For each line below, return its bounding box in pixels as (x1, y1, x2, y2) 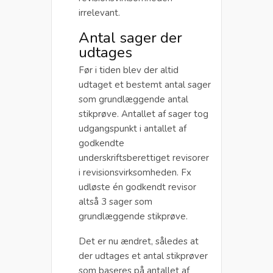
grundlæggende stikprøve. (79, 210, 188, 222)
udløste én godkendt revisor (79, 180, 196, 193)
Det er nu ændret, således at (79, 235, 199, 247)
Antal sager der (79, 27, 182, 48)
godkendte (79, 136, 124, 149)
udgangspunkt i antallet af (79, 122, 186, 135)
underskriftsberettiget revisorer (79, 151, 209, 164)
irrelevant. (79, 6, 120, 19)
